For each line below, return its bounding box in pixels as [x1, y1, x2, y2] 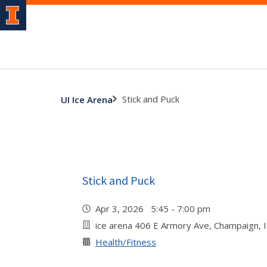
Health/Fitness [95, 236, 156, 248]
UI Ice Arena [61, 93, 113, 105]
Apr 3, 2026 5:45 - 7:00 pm [95, 203, 215, 215]
